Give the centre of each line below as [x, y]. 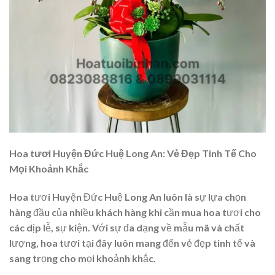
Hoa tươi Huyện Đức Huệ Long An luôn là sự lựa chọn [128, 196]
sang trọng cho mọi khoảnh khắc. [83, 258]
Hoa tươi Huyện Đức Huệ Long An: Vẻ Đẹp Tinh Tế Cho [133, 153]
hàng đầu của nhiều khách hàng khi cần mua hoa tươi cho [135, 212]
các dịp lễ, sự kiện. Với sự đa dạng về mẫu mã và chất [127, 227]
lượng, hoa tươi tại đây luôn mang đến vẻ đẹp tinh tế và [132, 242]
